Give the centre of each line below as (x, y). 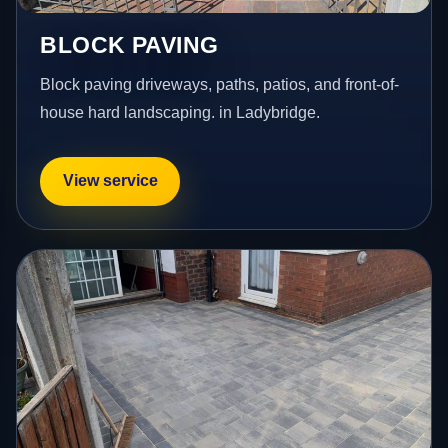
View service (110, 181)
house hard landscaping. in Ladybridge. (180, 112)
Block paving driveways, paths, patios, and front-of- (220, 84)
